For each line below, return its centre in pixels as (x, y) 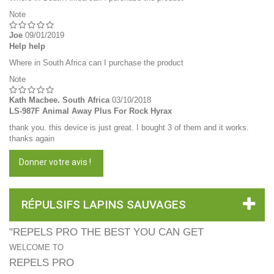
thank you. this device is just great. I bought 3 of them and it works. (129, 128)
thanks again (32, 139)
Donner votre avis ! (55, 162)
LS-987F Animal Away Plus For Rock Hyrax (91, 111)
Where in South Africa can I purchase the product (96, 63)
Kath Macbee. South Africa (59, 100)
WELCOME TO (36, 247)
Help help (27, 46)
